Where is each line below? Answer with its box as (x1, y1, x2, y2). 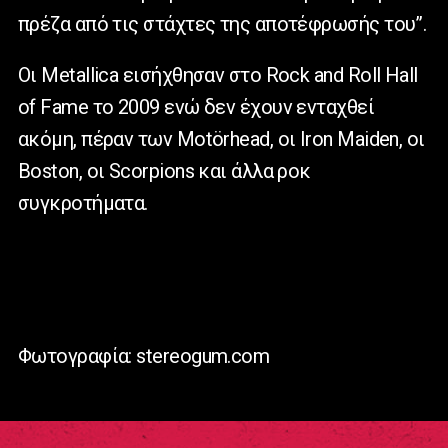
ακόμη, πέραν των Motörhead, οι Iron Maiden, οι (18, 126, 425, 151)
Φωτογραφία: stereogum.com (18, 343, 270, 368)
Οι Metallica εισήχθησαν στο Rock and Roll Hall (18, 62, 418, 87)
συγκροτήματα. (18, 190, 148, 215)
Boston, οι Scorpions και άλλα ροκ (18, 158, 311, 183)
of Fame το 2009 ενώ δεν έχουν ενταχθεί (18, 94, 375, 119)
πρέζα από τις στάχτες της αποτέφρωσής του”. (18, 11, 427, 36)
